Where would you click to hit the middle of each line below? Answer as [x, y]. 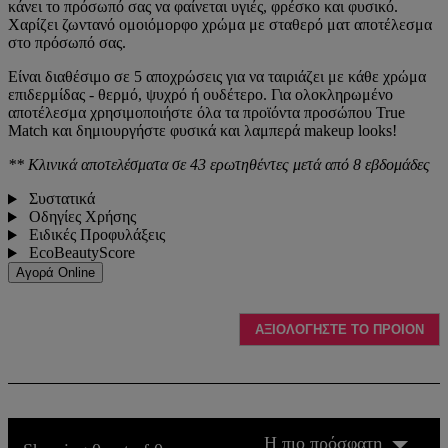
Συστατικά [59, 199]
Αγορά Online [55, 273]
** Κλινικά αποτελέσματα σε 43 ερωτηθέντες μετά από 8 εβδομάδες [219, 165]
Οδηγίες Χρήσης [80, 217]
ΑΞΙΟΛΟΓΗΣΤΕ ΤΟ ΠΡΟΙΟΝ [339, 330]
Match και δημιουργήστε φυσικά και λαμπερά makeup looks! [202, 131]
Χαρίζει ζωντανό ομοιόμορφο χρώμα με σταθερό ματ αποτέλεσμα [220, 25]
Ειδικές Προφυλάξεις [94, 235]
